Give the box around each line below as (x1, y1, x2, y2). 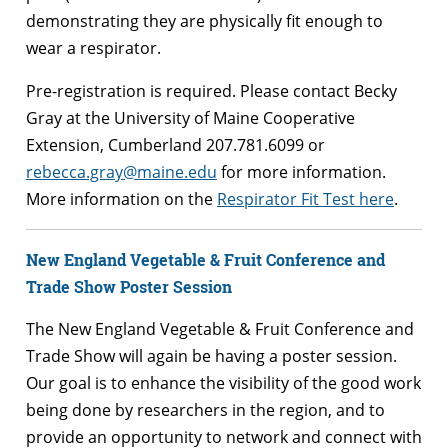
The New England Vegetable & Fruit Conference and (26, 317, 414, 340)
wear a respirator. (26, 36, 161, 59)
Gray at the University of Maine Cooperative (26, 106, 355, 129)
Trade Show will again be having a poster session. (26, 344, 397, 367)
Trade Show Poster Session (26, 275, 232, 297)
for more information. (217, 160, 390, 183)
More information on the (26, 187, 217, 210)
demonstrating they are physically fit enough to (26, 9, 383, 32)
